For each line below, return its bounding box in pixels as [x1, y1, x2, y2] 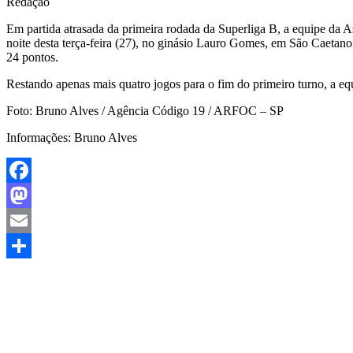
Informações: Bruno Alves [6, 131, 137, 145]
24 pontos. [6, 50, 58, 65]
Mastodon [6, 214, 56, 228]
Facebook [6, 188, 55, 203]
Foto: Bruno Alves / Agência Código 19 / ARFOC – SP [6, 104, 284, 118]
